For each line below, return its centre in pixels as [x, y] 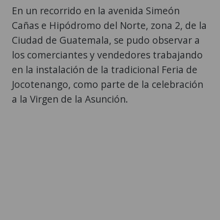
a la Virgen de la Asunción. [70, 99]
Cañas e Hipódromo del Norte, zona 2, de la [109, 25]
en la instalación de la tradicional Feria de [105, 69]
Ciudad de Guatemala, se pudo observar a [106, 40]
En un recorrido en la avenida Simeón [96, 10]
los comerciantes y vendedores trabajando [107, 55]
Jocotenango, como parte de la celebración [108, 84]
